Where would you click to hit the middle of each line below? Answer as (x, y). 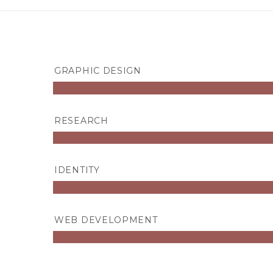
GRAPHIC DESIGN (98, 71)
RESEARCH (81, 120)
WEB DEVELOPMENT (106, 220)
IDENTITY (77, 170)
